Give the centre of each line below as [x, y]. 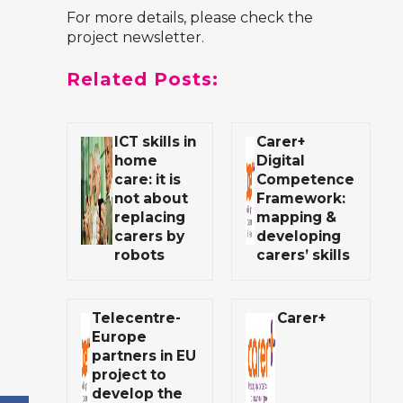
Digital [281, 161]
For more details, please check [177, 18]
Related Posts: [143, 80]
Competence [305, 180]
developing [299, 237]
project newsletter [134, 38]
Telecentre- [136, 318]
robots [140, 255]
